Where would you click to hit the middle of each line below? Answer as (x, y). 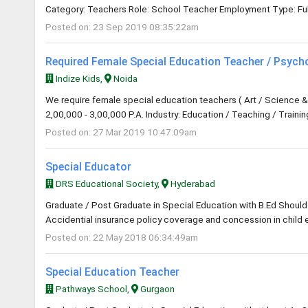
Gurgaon (157, 289)
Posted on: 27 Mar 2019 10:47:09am (121, 132)
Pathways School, (92, 289)
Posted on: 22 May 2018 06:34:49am (122, 237)
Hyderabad (192, 184)
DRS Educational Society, (107, 184)
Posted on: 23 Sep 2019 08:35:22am (122, 27)
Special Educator (88, 167)
